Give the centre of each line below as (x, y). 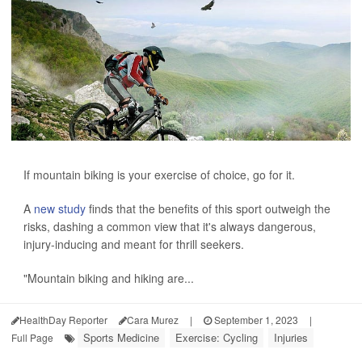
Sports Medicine (121, 337)
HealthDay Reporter (63, 320)
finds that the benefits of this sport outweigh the (208, 208)
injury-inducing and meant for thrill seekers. (134, 244)
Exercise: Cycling (217, 337)
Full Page (32, 337)
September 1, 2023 (255, 320)
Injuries (291, 337)
